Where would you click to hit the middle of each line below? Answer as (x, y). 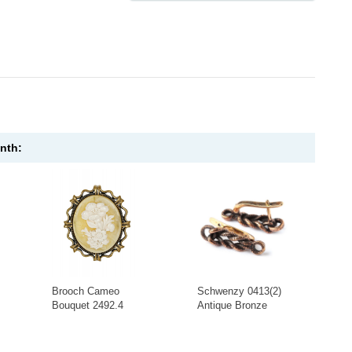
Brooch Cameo (86, 291)
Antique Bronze (233, 306)
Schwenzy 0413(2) (240, 291)
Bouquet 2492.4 (88, 306)
